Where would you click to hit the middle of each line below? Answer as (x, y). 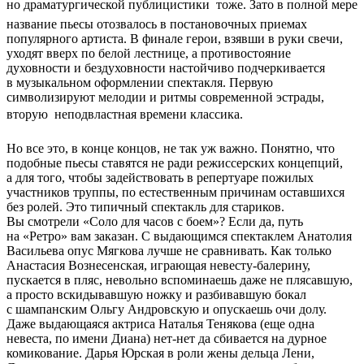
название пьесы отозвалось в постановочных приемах (157, 24)
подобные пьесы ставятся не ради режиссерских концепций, (175, 163)
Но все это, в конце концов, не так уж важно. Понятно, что (171, 149)
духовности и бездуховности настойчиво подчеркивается (166, 68)
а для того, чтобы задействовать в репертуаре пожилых (160, 178)
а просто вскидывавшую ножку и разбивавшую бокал (156, 295)
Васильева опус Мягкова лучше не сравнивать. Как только (169, 251)
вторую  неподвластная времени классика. (125, 115)
